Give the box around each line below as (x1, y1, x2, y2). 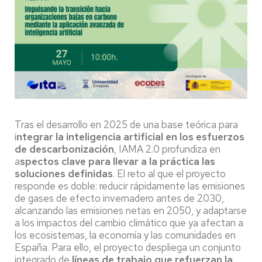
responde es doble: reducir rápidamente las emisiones (15, 180, 245, 193)
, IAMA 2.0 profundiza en (114, 143, 220, 156)
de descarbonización (15, 143, 114, 156)
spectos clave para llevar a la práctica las (20, 155, 215, 168)
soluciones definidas (15, 167, 113, 181)
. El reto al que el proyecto (113, 167, 226, 181)
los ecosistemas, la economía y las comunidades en (15, 229, 236, 242)
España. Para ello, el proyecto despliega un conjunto (15, 241, 241, 254)
